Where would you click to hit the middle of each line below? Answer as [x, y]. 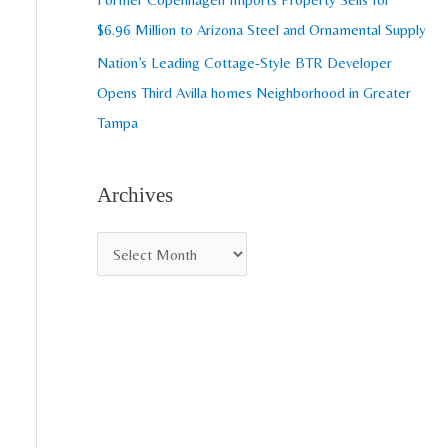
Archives [134, 195]
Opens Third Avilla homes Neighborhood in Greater [253, 93]
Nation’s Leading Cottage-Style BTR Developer [244, 63]
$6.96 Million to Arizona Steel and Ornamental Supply [261, 29]
